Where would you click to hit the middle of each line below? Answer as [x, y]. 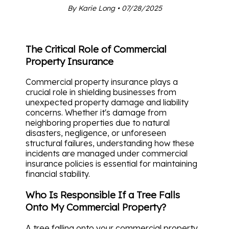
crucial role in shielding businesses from [101, 92]
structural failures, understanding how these [110, 143]
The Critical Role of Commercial [96, 49]
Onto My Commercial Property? [96, 207]
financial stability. [58, 174]
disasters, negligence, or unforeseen [96, 133]
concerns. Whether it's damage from [96, 113]
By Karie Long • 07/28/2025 [114, 8]
